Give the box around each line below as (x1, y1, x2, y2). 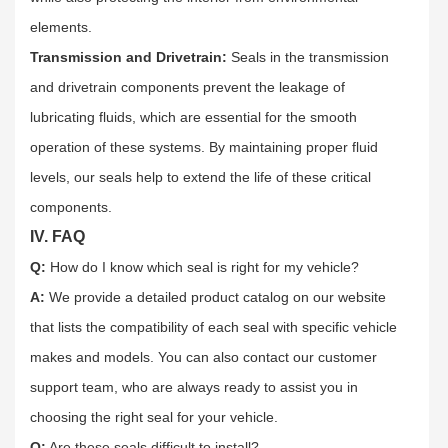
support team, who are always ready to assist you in (30, 378, 358, 395)
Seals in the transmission (231, 48, 389, 65)
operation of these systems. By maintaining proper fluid (30, 138, 378, 155)
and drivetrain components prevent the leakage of (30, 78, 345, 95)
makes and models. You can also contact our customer (30, 348, 377, 365)
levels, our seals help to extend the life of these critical (30, 168, 371, 185)
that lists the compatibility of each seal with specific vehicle (30, 318, 397, 335)
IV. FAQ (30, 227, 85, 245)
